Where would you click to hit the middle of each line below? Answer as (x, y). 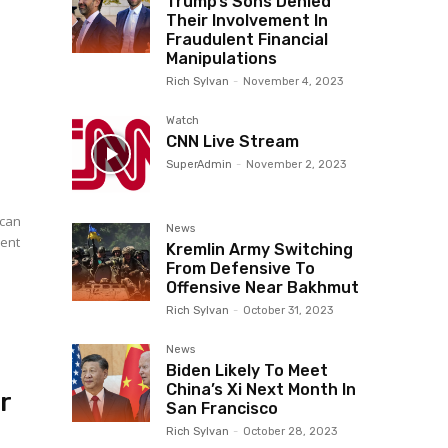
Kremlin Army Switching (259, 250)
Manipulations (221, 59)
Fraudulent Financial (247, 40)
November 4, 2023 (293, 82)
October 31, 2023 (288, 311)
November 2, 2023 (296, 165)
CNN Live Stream (232, 142)
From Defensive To (240, 269)
